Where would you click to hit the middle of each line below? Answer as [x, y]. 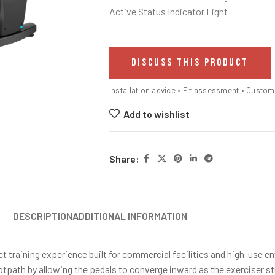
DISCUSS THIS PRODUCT [190, 63]
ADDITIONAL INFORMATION [130, 216]
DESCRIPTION [43, 216]
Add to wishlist [157, 114]
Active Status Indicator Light [168, 11]
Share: [124, 159]
